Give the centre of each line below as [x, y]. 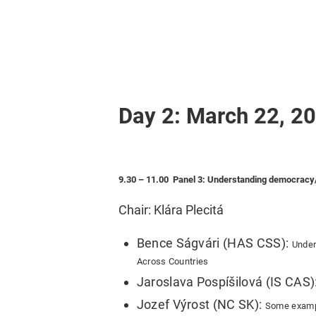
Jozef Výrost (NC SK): [201, 304]
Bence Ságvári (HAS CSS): [214, 243]
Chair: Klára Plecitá [171, 209]
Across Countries [172, 262]
